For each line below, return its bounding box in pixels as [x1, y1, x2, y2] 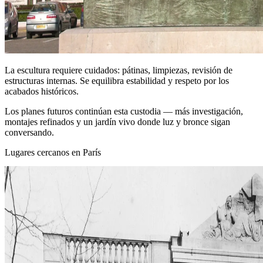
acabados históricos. [5, 86, 79, 97]
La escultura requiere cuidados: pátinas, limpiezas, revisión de [5, 65, 232, 76]
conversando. [5, 127, 54, 138]
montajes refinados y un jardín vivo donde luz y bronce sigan [5, 117, 230, 127]
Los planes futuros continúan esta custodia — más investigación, [5, 106, 243, 117]
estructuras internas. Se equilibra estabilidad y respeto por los [5, 76, 229, 86]
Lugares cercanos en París [5, 147, 101, 158]
